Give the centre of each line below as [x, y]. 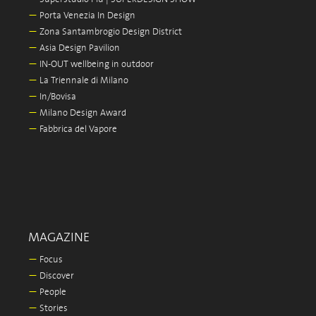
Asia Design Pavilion [79, 49]
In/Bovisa [57, 97]
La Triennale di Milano [83, 81]
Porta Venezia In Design [86, 16]
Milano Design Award [82, 114]
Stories [53, 309]
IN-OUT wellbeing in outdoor [96, 65]
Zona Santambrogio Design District [110, 32]
